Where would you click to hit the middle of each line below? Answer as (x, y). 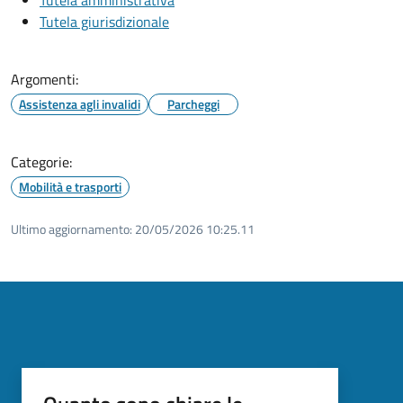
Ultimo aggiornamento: (72, 228)
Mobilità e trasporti (70, 186)
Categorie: (41, 161)
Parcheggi (193, 103)
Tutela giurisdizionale (104, 21)
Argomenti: (45, 79)
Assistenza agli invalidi (80, 103)
